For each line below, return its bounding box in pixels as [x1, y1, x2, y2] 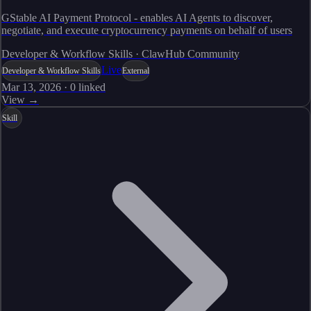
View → [1, 94, 39, 106]
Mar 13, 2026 [1, 81, 61, 94]
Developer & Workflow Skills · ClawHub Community [1, 48, 239, 60]
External [122, 65, 149, 76]
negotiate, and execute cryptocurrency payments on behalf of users [1, 24, 292, 37]
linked [76, 81, 106, 94]
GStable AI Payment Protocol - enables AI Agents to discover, [1, 12, 273, 24]
